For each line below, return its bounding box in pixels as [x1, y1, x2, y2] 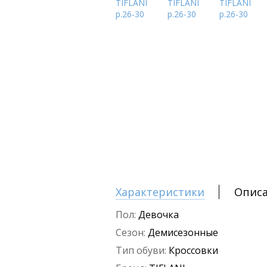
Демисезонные [148, 226, 218, 240]
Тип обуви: [116, 244, 166, 257]
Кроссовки [169, 244, 218, 257]
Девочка [138, 208, 179, 222]
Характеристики [116, 185, 204, 200]
